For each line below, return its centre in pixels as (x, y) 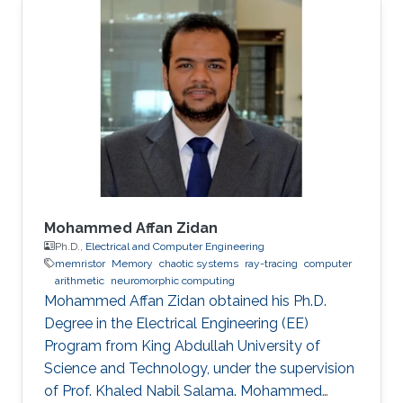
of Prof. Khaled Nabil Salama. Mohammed (183, 390)
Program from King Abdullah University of (182, 345)
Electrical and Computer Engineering (175, 246)
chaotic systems (199, 263)
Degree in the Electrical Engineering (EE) (176, 323)
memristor (80, 263)
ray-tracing (271, 263)
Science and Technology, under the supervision (199, 368)
